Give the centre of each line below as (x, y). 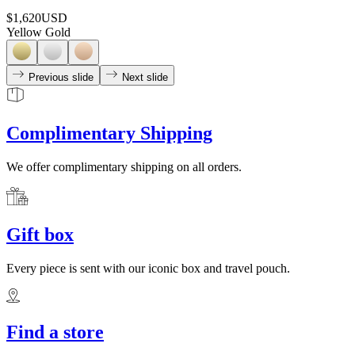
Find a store (55, 332)
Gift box (40, 235)
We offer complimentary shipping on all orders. (124, 167)
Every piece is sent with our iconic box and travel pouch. (148, 268)
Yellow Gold (38, 32)
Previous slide (61, 78)
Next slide (145, 78)
